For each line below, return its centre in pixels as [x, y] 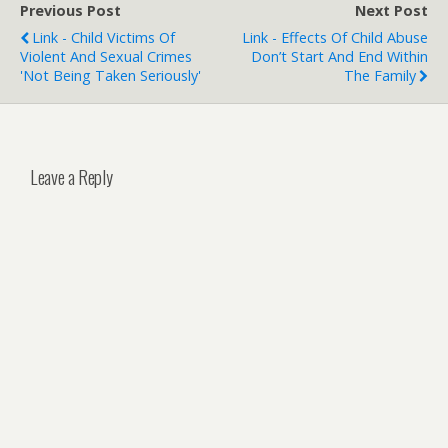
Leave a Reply [71, 176]
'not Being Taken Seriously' [110, 75]
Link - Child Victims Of [103, 37]
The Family [380, 75]
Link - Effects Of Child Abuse [335, 37]
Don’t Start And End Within [339, 56]
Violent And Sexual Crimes [106, 56]
